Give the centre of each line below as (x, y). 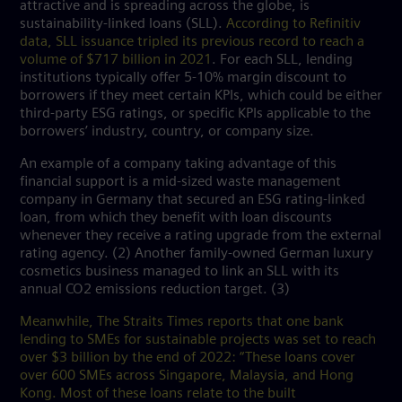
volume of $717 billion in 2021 (116, 60)
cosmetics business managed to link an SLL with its (179, 271)
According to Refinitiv (293, 24)
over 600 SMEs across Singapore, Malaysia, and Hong (187, 376)
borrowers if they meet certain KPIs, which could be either (201, 96)
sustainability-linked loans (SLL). (123, 24)
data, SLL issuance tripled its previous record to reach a (192, 42)
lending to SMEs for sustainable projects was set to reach (198, 340)
